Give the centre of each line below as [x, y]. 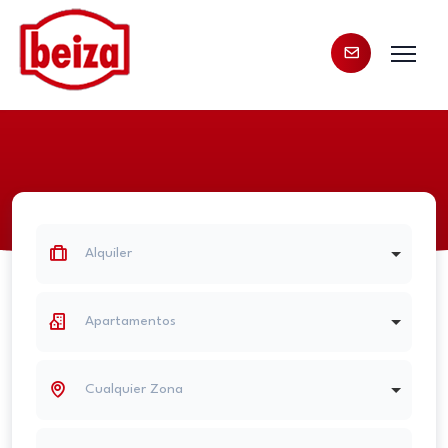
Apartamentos [130, 321]
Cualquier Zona [134, 389]
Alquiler [108, 253]
